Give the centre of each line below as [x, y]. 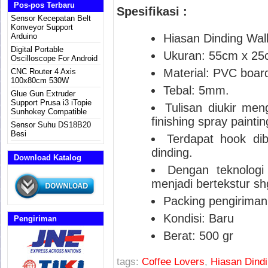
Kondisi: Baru [199, 218]
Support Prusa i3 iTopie [51, 103]
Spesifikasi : [152, 11]
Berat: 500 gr [198, 236]
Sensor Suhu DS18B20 [51, 125]
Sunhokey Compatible [49, 112]
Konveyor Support [42, 27]
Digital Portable [37, 49]
